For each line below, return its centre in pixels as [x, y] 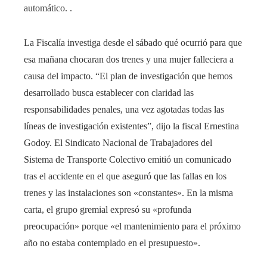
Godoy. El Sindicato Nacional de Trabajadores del [118, 142]
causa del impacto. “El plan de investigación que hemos [128, 76]
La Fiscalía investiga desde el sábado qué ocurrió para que [133, 42]
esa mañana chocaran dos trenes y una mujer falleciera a [129, 59]
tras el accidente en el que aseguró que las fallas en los [125, 176]
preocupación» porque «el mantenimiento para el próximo [132, 226]
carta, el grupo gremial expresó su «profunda [108, 209]
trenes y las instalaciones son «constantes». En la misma [128, 193]
